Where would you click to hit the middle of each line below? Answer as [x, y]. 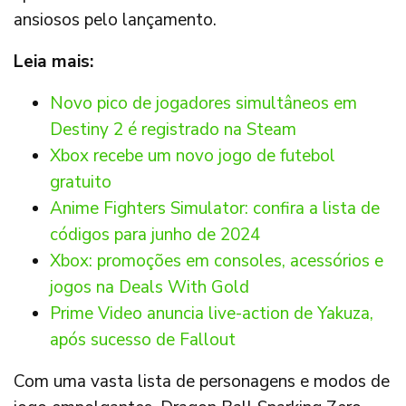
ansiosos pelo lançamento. [115, 20]
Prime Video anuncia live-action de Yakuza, [212, 314]
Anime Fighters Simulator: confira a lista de [215, 208]
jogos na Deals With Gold [150, 287]
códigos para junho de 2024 [155, 235]
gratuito [81, 182]
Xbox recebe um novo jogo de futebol [193, 156]
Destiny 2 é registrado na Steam [173, 130]
